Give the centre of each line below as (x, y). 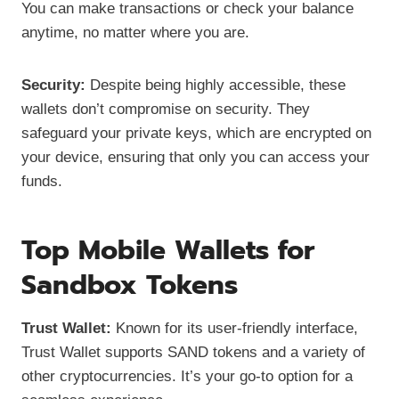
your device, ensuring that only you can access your (195, 157)
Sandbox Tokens (130, 285)
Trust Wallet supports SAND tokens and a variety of (193, 352)
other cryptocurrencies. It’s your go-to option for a (187, 376)
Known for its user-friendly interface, (235, 328)
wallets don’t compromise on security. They (166, 109)
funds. (42, 181)
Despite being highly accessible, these (216, 85)
